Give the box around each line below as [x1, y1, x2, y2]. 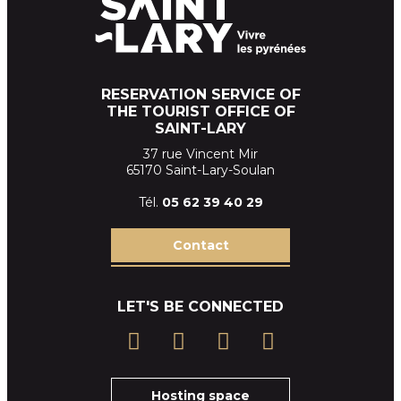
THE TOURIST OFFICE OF [106, 102, 295, 120]
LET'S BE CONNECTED [117, 297, 284, 315]
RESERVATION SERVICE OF [100, 85, 301, 103]
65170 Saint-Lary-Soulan [126, 161, 275, 178]
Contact [172, 236, 229, 253]
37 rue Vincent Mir [143, 145, 258, 162]
